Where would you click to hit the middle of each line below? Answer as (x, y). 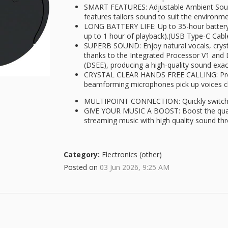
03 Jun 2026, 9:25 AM (135, 167)
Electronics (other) (131, 154)
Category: (82, 154)
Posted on (82, 167)
